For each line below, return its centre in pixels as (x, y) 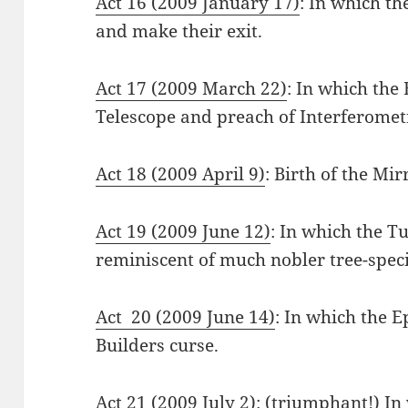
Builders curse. (158, 346)
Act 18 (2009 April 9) (181, 174)
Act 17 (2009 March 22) (192, 89)
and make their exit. (179, 31)
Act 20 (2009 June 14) (186, 317)
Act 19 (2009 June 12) (184, 232)
